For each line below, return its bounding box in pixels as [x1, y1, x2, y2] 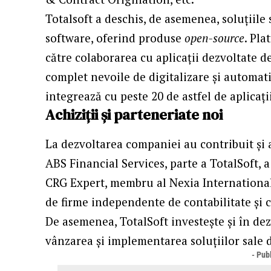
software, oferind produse [45, 30, 185, 45]
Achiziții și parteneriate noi [45, 104, 223, 125]
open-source [184, 30, 245, 45]
